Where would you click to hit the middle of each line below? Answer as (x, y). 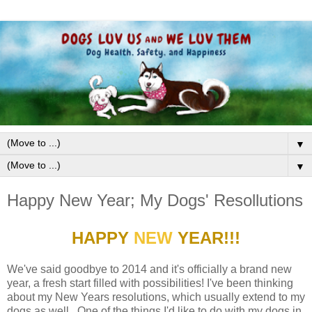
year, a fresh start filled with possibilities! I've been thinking (150, 283)
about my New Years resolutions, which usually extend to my (156, 297)
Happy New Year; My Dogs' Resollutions (155, 201)
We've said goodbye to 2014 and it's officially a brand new (149, 269)
